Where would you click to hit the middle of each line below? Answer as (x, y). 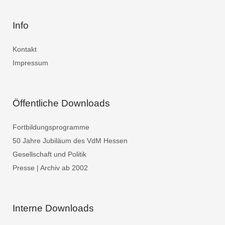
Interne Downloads (53, 208)
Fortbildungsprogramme (51, 127)
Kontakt (25, 49)
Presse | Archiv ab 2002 (50, 168)
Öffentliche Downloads (61, 103)
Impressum (30, 63)
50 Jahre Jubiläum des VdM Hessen (70, 141)
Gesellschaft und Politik (49, 154)
